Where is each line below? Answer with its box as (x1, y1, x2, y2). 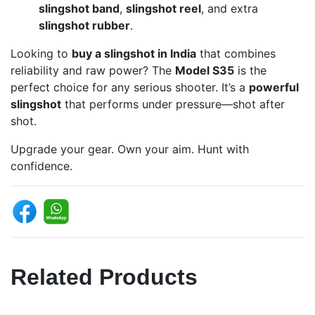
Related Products (11, 264, 198, 290)
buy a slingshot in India (72, 46, 196, 61)
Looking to (11, 46, 72, 61)
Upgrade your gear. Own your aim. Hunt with (11, 142, 249, 157)
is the (234, 63, 266, 78)
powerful (249, 80, 299, 95)
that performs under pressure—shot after (61, 97, 285, 112)
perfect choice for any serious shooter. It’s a (11, 80, 249, 95)
